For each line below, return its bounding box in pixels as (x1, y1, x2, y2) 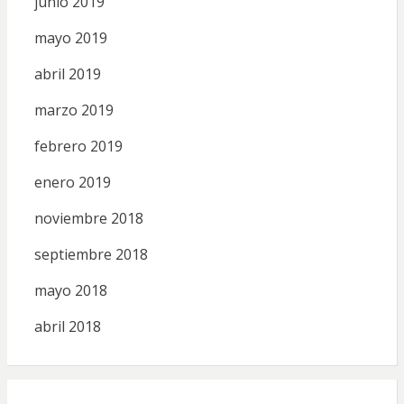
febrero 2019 (33, 135, 123, 156)
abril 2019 (33, 63, 101, 84)
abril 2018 (33, 316, 101, 336)
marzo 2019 (33, 99, 114, 120)
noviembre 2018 (33, 207, 143, 228)
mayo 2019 (33, 27, 107, 48)
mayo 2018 (33, 280, 107, 300)
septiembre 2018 (33, 243, 148, 264)
